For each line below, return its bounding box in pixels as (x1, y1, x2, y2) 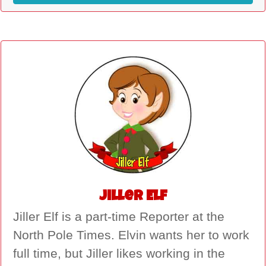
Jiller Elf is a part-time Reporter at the (13, 209, 224, 224)
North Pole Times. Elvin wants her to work (13, 227, 249, 242)
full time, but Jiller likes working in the (13, 246, 225, 261)
